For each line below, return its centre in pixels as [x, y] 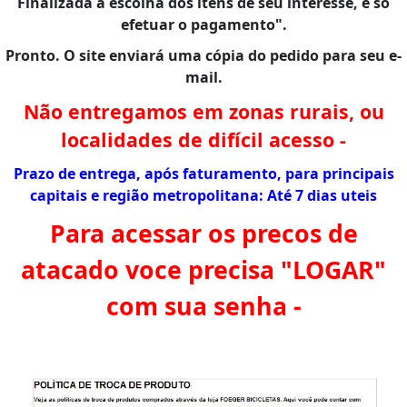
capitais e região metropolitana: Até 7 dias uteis [203, 195]
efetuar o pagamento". [203, 24]
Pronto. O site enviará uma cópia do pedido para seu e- [203, 55]
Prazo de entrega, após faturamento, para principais [203, 173]
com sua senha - [203, 306]
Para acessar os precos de [203, 233]
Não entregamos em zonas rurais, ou [203, 111]
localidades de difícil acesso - [203, 139]
